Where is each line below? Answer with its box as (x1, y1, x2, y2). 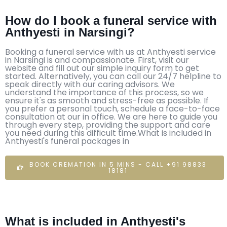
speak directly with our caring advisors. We (5, 78, 175, 90)
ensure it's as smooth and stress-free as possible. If (5, 94, 209, 106)
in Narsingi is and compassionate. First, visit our (5, 54, 189, 66)
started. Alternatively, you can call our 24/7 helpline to (5, 70, 221, 82)
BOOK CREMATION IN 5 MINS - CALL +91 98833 (29, 160, 207, 169)
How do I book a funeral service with (5, 13, 217, 27)
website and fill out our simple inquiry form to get (5, 62, 199, 74)
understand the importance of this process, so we (5, 86, 204, 98)
